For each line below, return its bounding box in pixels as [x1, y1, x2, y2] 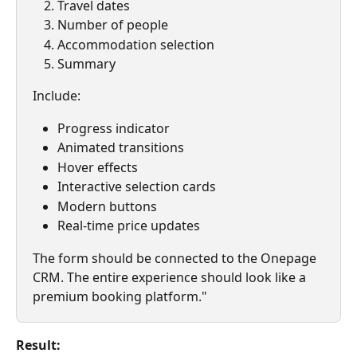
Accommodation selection [57, 35, 214, 53]
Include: [33, 87, 80, 105]
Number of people [57, 16, 168, 34]
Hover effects [57, 158, 138, 176]
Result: [16, 335, 61, 354]
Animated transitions [57, 139, 184, 157]
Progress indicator [57, 119, 170, 137]
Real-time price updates [57, 217, 200, 235]
